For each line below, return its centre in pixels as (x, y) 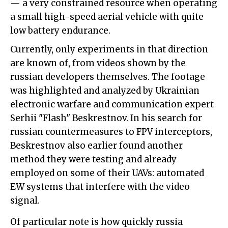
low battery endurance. (60, 30)
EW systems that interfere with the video (100, 187)
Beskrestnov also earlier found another (96, 145)
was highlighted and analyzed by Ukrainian (105, 90)
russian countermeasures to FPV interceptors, (111, 132)
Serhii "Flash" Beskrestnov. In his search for (106, 118)
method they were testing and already (93, 159)
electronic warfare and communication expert (112, 104)
